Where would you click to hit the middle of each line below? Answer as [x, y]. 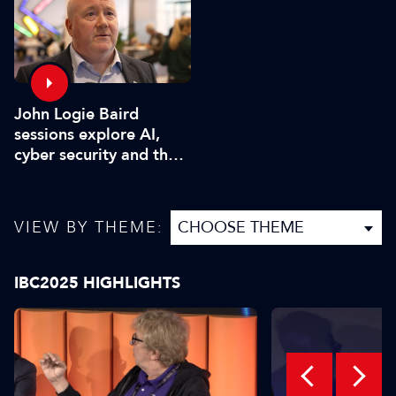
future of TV [58, 175]
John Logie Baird [76, 114]
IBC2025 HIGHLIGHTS [97, 283]
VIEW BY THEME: [89, 227]
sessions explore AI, [87, 134]
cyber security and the [95, 155]
